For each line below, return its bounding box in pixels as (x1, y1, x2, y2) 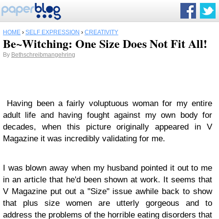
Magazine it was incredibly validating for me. (3, 134, 165, 143)
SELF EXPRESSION (25, 29, 80, 36)
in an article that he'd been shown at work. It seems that (3, 175, 212, 184)
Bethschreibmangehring (11, 51, 75, 58)
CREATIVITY (85, 29, 118, 36)
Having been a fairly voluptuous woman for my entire (3, 99, 212, 108)
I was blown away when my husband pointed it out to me (3, 163, 212, 173)
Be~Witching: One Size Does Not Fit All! (3, 35, 207, 52)
